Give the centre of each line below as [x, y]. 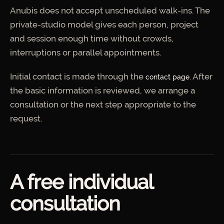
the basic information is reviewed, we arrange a [102, 90]
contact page [167, 77]
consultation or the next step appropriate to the [103, 104]
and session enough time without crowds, [92, 38]
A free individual [81, 181]
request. [26, 118]
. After [201, 76]
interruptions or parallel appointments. [85, 52]
